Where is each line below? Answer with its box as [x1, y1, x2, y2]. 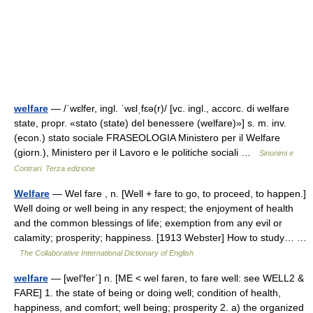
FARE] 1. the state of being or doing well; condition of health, [14, 287, 281, 298]
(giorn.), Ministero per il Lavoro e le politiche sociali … [14, 147, 259, 158]
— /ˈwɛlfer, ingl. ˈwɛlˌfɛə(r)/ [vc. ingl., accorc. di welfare [48, 103, 289, 114]
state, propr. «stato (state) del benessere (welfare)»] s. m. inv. [14, 117, 286, 129]
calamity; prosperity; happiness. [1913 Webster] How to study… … [14, 232, 307, 243]
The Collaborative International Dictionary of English [20, 249, 194, 257]
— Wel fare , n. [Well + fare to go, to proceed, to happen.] [50, 188, 306, 199]
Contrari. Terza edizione [14, 164, 95, 173]
